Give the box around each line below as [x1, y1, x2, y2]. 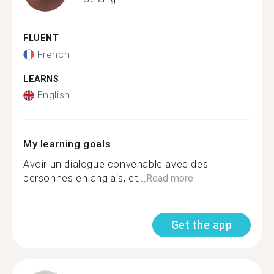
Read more [146, 172, 194, 184]
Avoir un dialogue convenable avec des [23, 158, 209, 170]
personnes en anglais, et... [23, 172, 147, 184]
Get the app [171, 218, 232, 231]
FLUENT [23, 33, 59, 43]
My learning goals [23, 138, 111, 150]
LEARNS [23, 73, 59, 84]
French [37, 48, 70, 61]
